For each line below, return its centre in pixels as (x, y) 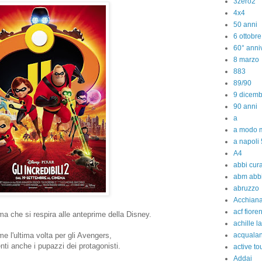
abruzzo (246, 188)
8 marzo (246, 60)
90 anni (245, 106)
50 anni (245, 25)
